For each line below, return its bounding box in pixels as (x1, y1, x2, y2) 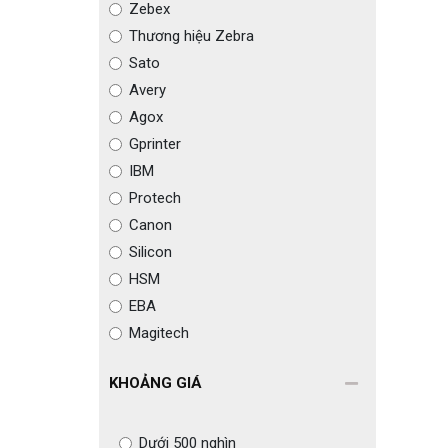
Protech (128, 189, 181, 207)
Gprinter (128, 135, 181, 153)
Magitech (128, 324, 189, 342)
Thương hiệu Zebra (128, 27, 254, 45)
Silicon (128, 243, 172, 261)
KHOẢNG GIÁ (108, 374, 202, 392)
